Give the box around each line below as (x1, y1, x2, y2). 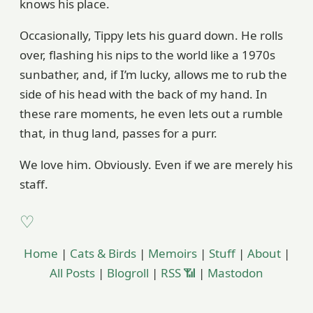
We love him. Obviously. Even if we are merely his (20, 156, 293, 173)
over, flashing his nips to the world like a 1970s (20, 46, 275, 63)
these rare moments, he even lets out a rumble (20, 105, 283, 122)
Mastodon (208, 265, 263, 282)
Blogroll (107, 265, 149, 282)
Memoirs (147, 245, 197, 262)
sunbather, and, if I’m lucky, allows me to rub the (20, 66, 287, 82)
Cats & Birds (69, 245, 136, 262)
